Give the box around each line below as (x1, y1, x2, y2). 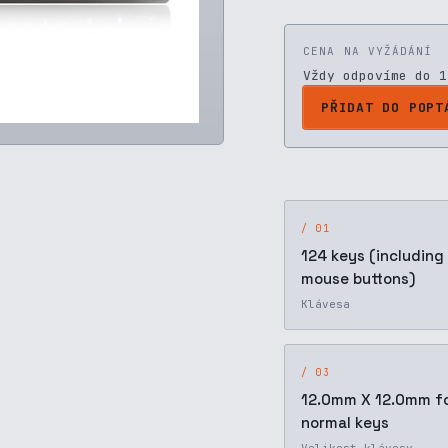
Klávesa (301, 297, 350, 311)
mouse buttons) (301, 269, 415, 288)
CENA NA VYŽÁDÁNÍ (303, 44, 433, 58)
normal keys (301, 413, 389, 432)
